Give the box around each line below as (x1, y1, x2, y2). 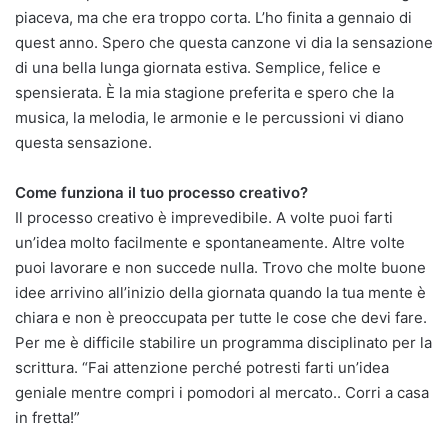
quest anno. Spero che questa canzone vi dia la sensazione (15, 32, 433, 52)
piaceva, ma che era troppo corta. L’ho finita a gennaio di (15, 7, 412, 27)
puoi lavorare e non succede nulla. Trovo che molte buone (15, 257, 426, 277)
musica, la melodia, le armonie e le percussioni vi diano (15, 107, 404, 127)
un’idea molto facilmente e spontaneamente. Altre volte (15, 232, 405, 252)
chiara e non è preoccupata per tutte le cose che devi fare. (15, 307, 427, 327)
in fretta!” (15, 407, 80, 427)
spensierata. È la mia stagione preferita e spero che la (15, 82, 394, 102)
